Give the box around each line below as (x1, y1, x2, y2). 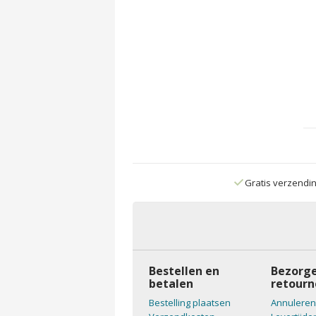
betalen (148, 276, 193, 291)
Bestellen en (148, 263, 219, 279)
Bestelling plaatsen (148, 296, 231, 309)
